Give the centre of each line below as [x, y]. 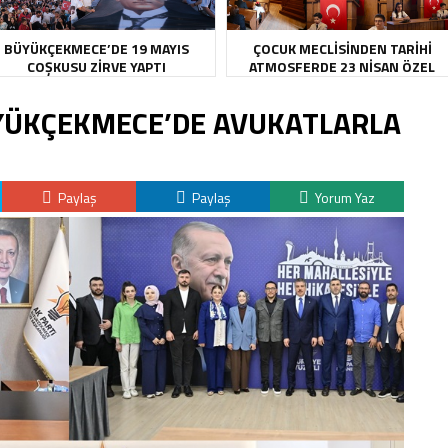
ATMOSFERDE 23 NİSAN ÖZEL [342, 66]
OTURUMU [342, 84]
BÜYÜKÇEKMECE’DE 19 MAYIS [96, 48]
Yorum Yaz [343, 197]
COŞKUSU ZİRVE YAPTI [96, 66]
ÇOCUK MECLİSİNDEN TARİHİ [342, 48]
